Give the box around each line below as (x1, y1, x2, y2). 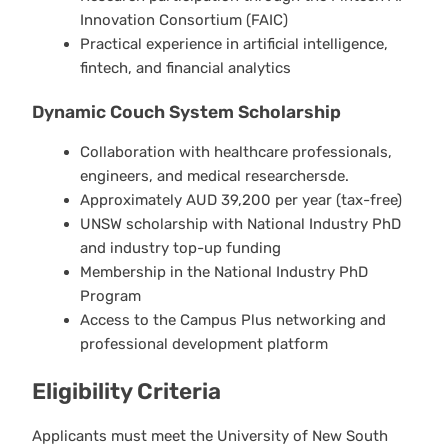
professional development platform (79, 334, 328, 353)
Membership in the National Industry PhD (79, 262, 368, 281)
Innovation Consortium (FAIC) (79, 10, 288, 29)
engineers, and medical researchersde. (79, 166, 349, 185)
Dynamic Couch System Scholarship (32, 102, 341, 123)
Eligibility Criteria (32, 378, 221, 406)
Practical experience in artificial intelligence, (79, 34, 388, 53)
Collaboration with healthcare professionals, (79, 142, 392, 161)
